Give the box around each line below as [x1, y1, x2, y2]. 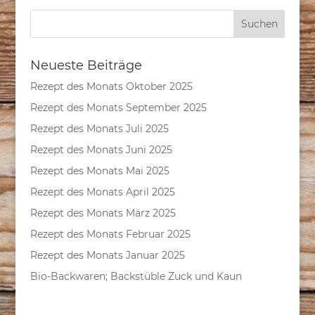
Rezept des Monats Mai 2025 [30, 165, 169, 178]
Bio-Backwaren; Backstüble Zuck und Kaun [30, 270, 242, 283]
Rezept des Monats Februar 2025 [30, 228, 191, 241]
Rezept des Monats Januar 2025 [30, 249, 185, 262]
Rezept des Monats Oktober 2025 [30, 80, 193, 94]
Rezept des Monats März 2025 [30, 207, 176, 220]
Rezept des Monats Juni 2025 [30, 143, 172, 157]
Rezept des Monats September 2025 [30, 101, 207, 115]
